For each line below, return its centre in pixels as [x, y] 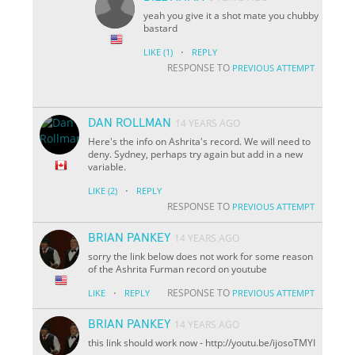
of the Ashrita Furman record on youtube [178, 269]
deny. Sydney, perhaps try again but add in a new [196, 154]
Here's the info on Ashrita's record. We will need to [200, 141]
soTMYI [300, 342]
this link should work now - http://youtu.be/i [182, 342]
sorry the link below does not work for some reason [201, 256]
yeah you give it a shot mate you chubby [231, 15]
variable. [107, 166]
